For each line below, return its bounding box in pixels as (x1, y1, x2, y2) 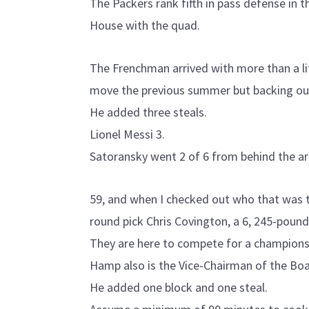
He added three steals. (90, 103, 207, 120)
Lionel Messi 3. (90, 126, 165, 142)
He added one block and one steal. (90, 279, 268, 295)
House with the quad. (90, 17, 200, 33)
